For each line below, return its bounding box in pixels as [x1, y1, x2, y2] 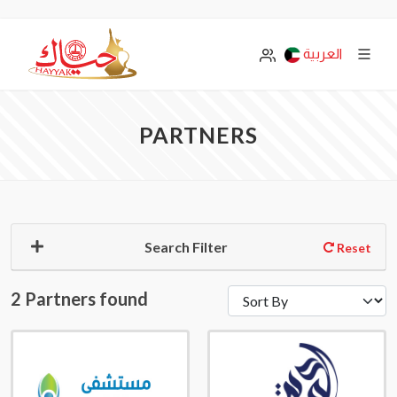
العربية [303, 46, 342, 61]
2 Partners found [11, 288, 148, 309]
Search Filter [144, 238, 228, 255]
